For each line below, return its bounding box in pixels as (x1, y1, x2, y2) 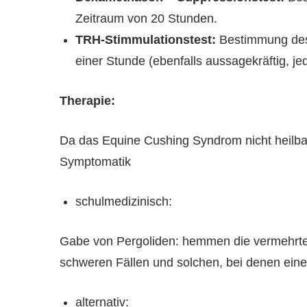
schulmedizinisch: (75, 195, 172, 209)
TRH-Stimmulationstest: (75, 33, 216, 47)
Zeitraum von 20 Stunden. (75, 12, 217, 26)
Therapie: (60, 94, 115, 108)
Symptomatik (60, 155, 131, 169)
